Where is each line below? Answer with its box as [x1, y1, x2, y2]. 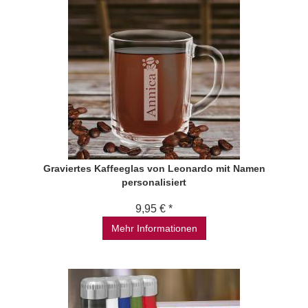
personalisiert [122, 177, 186, 188]
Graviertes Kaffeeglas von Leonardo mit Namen [43, 163, 265, 174]
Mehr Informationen [111, 223, 197, 234]
